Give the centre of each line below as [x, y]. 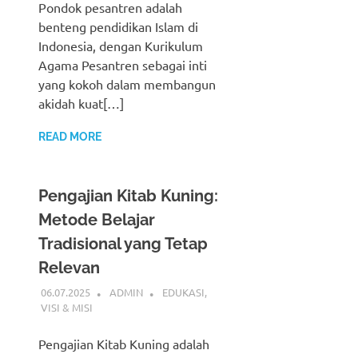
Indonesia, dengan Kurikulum [121, 45]
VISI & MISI [66, 308]
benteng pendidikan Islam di [118, 26]
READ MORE [70, 136]
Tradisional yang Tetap [123, 243]
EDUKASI [183, 292]
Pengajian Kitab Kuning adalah [124, 344]
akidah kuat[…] [81, 103]
